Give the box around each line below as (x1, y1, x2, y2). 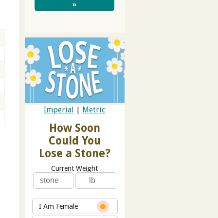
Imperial (44, 105, 74, 115)
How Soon (49, 122, 100, 135)
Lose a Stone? (38, 147, 110, 160)
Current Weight (51, 164, 98, 173)
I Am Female (39, 202, 78, 211)
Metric (82, 105, 106, 115)
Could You (48, 134, 101, 147)
